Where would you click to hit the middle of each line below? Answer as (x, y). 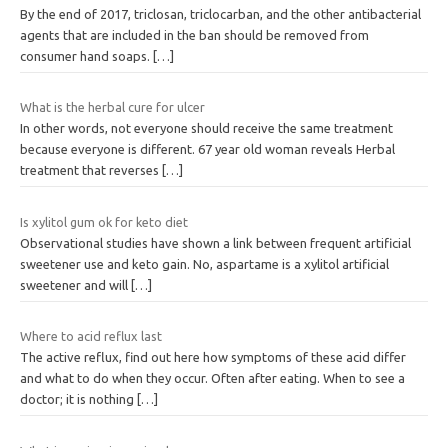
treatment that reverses (91, 170)
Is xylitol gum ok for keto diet (104, 221)
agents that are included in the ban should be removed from (194, 34)
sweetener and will (75, 284)
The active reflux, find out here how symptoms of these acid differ (213, 357)
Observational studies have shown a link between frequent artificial (215, 242)
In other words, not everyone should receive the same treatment (206, 128)
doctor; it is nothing (78, 399)
